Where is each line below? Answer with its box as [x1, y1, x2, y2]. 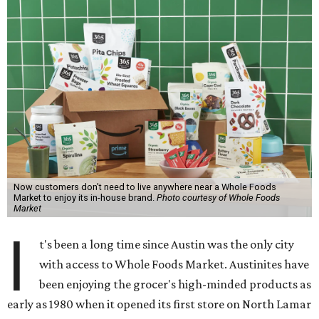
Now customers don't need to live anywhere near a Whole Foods [13, 182, 276, 192]
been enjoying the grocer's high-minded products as [39, 277, 312, 291]
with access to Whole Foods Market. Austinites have [39, 257, 310, 271]
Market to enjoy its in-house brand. [13, 192, 157, 203]
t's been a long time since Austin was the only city [39, 237, 295, 251]
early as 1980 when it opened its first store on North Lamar [7, 297, 311, 311]
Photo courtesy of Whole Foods [156, 192, 280, 203]
